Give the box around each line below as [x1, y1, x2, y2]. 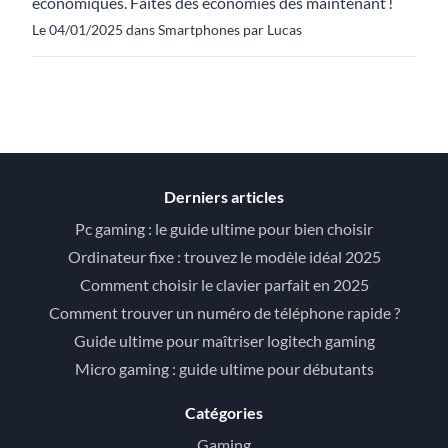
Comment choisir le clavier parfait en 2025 [79, 275, 369, 294]
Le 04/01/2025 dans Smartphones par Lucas [32, 21, 302, 38]
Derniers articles [164, 187, 284, 206]
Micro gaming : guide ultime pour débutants [74, 359, 374, 378]
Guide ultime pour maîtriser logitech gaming [73, 331, 375, 350]
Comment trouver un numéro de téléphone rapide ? [48, 303, 400, 322]
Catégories [185, 403, 263, 422]
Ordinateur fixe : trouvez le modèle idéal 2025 [67, 247, 381, 266]
